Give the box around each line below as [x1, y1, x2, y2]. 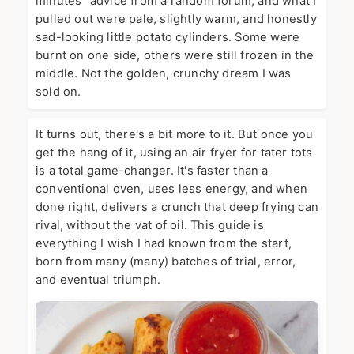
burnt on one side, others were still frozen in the [36, 48, 314, 63]
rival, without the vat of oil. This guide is [36, 218, 264, 233]
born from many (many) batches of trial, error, [36, 254, 296, 269]
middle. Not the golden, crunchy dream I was [36, 66, 292, 81]
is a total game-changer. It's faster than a [36, 164, 269, 179]
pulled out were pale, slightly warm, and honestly [36, 12, 317, 27]
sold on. [36, 85, 81, 100]
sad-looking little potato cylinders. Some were [36, 30, 300, 45]
